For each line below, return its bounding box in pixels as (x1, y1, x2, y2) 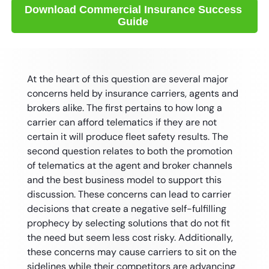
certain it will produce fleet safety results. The (26, 130, 228, 143)
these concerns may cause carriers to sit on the (26, 246, 237, 258)
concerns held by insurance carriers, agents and (26, 87, 238, 100)
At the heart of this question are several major (26, 73, 228, 85)
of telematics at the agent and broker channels (26, 159, 232, 172)
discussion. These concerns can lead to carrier (26, 188, 231, 201)
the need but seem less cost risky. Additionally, (26, 231, 233, 244)
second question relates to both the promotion (26, 145, 232, 157)
